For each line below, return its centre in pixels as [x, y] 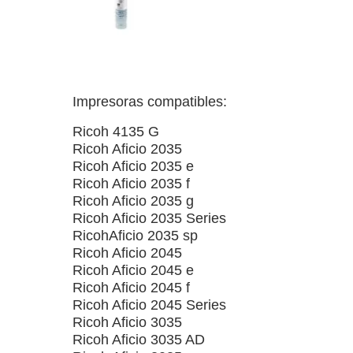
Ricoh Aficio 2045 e [133, 270]
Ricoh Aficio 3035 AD [139, 340]
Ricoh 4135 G [116, 132]
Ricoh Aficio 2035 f [131, 184]
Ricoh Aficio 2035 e [133, 166]
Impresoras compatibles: [150, 102]
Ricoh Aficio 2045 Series [149, 305]
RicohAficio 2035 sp [135, 236]
